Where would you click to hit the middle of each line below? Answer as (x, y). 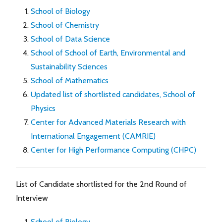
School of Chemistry (65, 25)
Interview (32, 198)
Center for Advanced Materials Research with (108, 122)
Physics (43, 108)
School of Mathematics (70, 80)
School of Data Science (70, 39)
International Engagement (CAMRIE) (93, 136)
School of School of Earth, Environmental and (108, 53)
